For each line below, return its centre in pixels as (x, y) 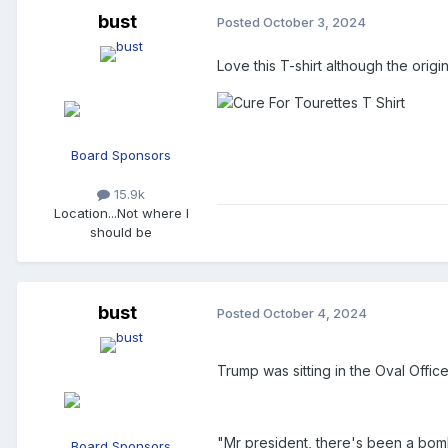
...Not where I (148, 212)
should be (121, 231)
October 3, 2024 (314, 22)
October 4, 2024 (315, 313)
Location (80, 212)
